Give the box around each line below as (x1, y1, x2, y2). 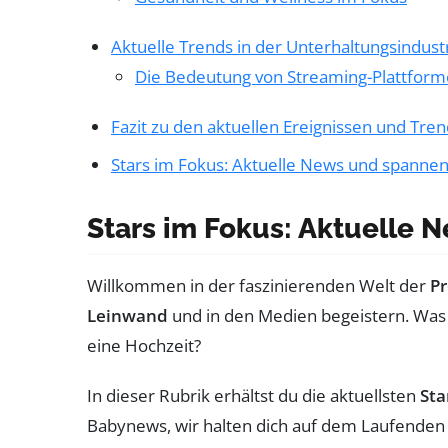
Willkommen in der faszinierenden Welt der (87, 273, 430, 297)
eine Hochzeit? (87, 333, 201, 357)
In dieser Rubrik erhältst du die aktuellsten (87, 383, 420, 407)
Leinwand (87, 303, 168, 327)
